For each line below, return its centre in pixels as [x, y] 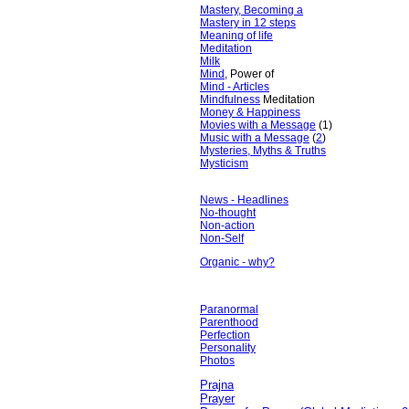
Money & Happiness [250, 112]
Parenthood [229, 322]
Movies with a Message [258, 125]
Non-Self [222, 238]
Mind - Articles [235, 87]
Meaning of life [236, 36]
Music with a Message [255, 138]
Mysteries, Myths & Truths [263, 151]
